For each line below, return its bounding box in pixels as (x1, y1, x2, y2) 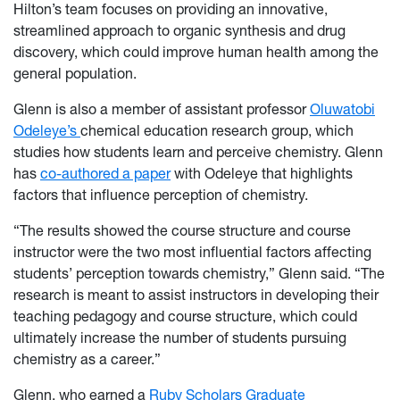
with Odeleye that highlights (171, 164, 353, 183)
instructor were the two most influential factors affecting (13, 243, 371, 262)
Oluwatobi (310, 100, 375, 119)
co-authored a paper (40, 164, 171, 183)
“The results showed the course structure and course (13, 221, 351, 240)
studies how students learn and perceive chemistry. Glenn (13, 143, 383, 162)
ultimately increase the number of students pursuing (13, 329, 346, 347)
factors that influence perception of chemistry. (13, 186, 308, 204)
